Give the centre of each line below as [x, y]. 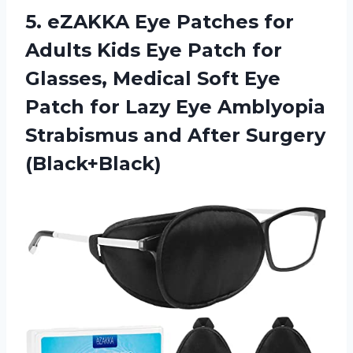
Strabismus [84, 135]
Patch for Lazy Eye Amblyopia [175, 106]
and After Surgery [234, 135]
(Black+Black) [93, 163]
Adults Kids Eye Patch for [154, 50]
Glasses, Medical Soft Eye [153, 78]
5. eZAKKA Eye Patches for [160, 21]
